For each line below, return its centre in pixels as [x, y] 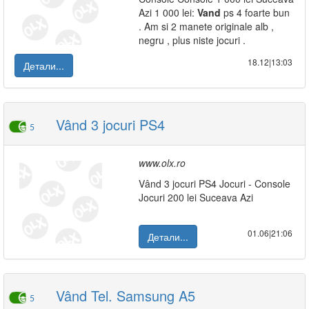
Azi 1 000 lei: [168, 12]
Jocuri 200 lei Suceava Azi [196, 197]
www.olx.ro [162, 163]
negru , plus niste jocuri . [192, 40]
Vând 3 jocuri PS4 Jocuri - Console [215, 183]
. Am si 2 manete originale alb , [206, 26]
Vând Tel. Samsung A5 [123, 296]
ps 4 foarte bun [255, 12]
